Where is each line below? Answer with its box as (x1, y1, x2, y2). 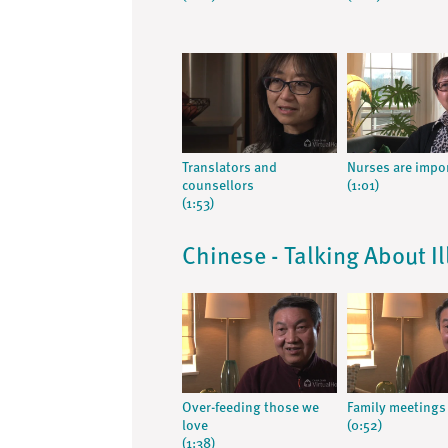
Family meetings (346, 401, 446, 415)
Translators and (182, 161, 277, 175)
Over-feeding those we (182, 401, 319, 415)
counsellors (182, 179, 254, 193)
